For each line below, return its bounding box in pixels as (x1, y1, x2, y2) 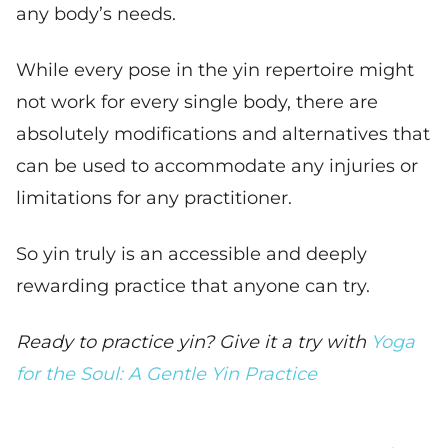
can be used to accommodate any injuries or (16, 154, 418, 177)
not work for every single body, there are (16, 90, 378, 113)
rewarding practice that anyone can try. (16, 274, 370, 297)
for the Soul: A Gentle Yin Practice (16, 362, 317, 385)
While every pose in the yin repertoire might (16, 58, 414, 81)
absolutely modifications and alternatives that (16, 122, 430, 145)
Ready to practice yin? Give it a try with (16, 330, 371, 353)
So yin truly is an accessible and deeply (16, 242, 367, 265)
